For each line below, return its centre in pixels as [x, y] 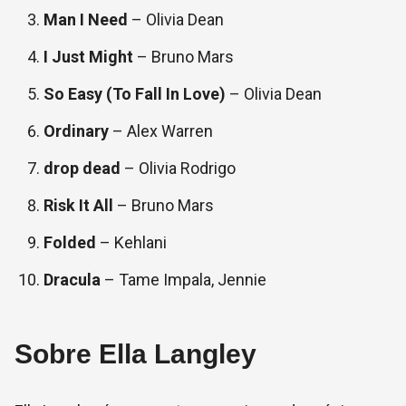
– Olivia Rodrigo [178, 168]
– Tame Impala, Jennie [184, 279]
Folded [70, 242]
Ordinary [76, 130]
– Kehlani [131, 242]
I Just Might [90, 56]
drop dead [82, 168]
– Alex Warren [161, 130]
